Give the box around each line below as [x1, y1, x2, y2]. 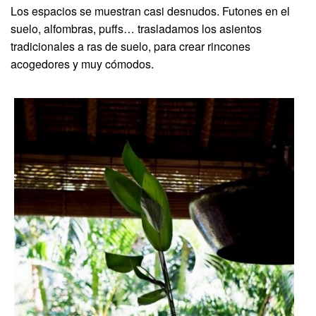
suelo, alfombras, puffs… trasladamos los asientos [11, 20, 262, 37]
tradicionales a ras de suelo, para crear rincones [11, 38, 250, 55]
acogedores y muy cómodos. [11, 56, 154, 73]
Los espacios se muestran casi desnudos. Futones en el [11, 3, 290, 20]
